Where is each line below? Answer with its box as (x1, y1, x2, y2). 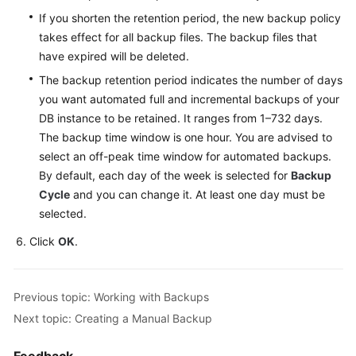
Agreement (29, 34, 86, 48)
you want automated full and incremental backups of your (39, 92, 339, 106)
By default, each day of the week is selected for (39, 168, 291, 182)
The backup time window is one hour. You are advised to (39, 130, 332, 144)
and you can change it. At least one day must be (70, 188, 325, 201)
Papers (29, 88, 65, 102)
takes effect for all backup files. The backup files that (39, 30, 317, 44)
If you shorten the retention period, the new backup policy (39, 11, 341, 25)
